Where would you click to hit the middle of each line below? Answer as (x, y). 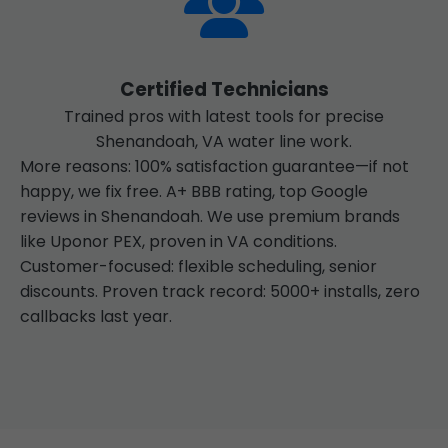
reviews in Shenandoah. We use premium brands (210, 216)
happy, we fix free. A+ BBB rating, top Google (194, 191)
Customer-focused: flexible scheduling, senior (198, 266)
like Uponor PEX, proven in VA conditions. (178, 241)
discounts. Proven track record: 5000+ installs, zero (220, 291)
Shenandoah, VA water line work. (224, 141)
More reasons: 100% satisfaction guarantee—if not (214, 166)
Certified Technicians (224, 89)
